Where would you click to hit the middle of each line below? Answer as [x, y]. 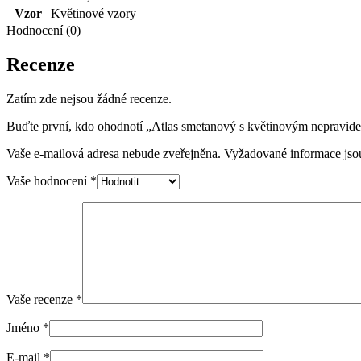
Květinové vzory [93, 13]
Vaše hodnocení [48, 180]
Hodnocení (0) [44, 30]
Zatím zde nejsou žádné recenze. [89, 98]
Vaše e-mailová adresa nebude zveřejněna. [114, 153]
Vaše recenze [41, 299]
